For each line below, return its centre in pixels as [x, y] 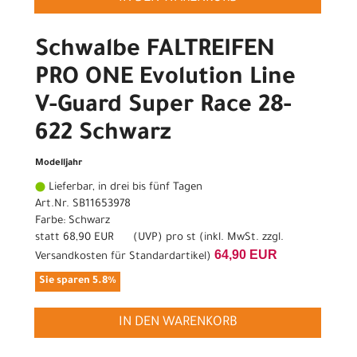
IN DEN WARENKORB [178, 323]
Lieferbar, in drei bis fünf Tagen [124, 188]
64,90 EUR [246, 255]
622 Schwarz [103, 135]
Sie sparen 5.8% [78, 282]
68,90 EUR [88, 238]
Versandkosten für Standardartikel [121, 257]
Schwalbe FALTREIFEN [155, 51]
